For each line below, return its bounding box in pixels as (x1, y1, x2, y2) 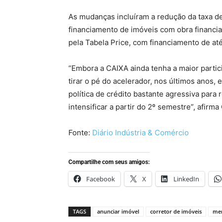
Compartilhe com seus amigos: (68, 159, 150, 166)
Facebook (86, 174, 115, 183)
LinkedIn (173, 174, 199, 183)
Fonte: (68, 128, 92, 137)
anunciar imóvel (97, 208, 139, 215)
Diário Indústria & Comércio (92, 128, 189, 137)
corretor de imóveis (150, 208, 202, 215)
